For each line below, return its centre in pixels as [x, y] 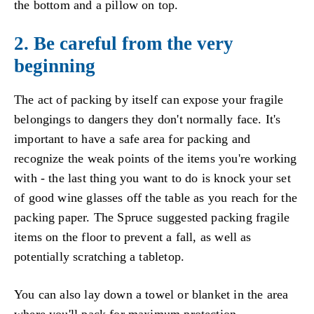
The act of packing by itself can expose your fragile [149, 100]
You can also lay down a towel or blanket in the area [151, 294]
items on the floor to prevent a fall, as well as [133, 237]
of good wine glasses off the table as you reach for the [156, 198]
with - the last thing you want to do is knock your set [152, 178]
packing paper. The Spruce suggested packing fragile [152, 218]
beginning [55, 66]
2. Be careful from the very [124, 44]
